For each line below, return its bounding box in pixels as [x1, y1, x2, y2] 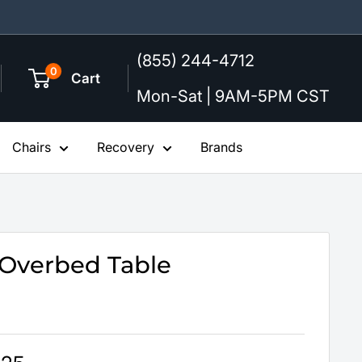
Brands [200, 139, 242, 155]
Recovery [97, 139, 154, 155]
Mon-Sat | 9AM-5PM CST [137, 86, 330, 106]
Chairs [12, 139, 51, 155]
